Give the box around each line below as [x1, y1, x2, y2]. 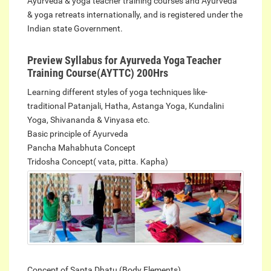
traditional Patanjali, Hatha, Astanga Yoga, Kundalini [27, 101, 224, 111]
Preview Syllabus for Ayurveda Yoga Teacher [27, 54, 221, 67]
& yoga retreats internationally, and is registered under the [27, 10, 243, 20]
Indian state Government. [27, 24, 123, 34]
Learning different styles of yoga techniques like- [27, 87, 207, 97]
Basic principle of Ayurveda [27, 129, 128, 139]
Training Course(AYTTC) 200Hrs [27, 67, 168, 80]
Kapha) [139, 157, 168, 167]
